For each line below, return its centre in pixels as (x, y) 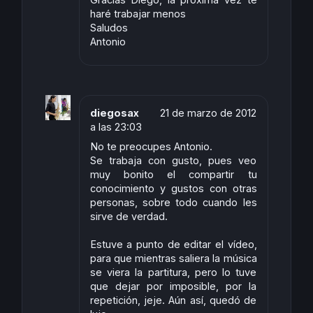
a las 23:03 (116, 127)
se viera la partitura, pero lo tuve (173, 272)
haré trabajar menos (138, 14)
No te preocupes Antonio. (151, 147)
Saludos (109, 28)
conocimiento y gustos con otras (173, 189)
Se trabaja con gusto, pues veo (173, 161)
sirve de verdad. (129, 217)
